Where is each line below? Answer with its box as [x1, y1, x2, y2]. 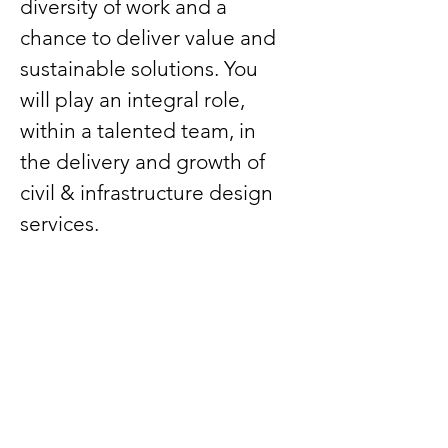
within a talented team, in [20, 118, 261, 143]
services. [20, 211, 99, 236]
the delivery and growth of [20, 149, 270, 174]
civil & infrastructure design [20, 180, 278, 205]
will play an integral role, [20, 87, 250, 112]
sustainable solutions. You [20, 56, 263, 81]
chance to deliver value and [20, 25, 281, 50]
